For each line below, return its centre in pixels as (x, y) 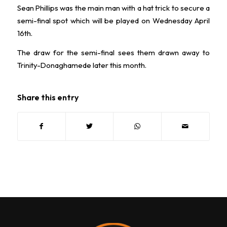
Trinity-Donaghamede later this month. (82, 65)
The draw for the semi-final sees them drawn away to (113, 53)
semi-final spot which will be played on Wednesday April (113, 21)
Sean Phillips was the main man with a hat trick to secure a (113, 8)
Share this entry (48, 97)
